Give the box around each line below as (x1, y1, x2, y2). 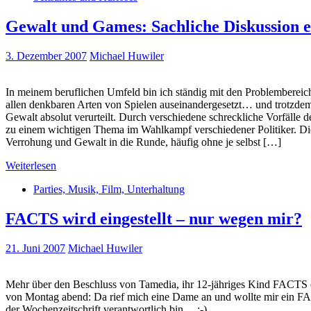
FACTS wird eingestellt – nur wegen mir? (6, 209, 302, 228)
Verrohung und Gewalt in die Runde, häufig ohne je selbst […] (6, 135, 281, 148)
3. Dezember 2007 (6, 49, 87, 62)
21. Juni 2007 (6, 242, 65, 254)
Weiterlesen (6, 159, 56, 171)
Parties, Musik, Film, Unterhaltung (33, 183, 185, 195)
